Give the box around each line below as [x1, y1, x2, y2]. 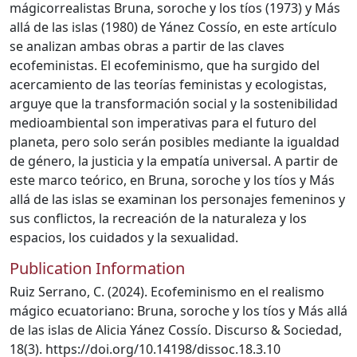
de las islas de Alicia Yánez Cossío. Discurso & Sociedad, [10, 321, 342, 339]
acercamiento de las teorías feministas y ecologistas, [10, 76, 327, 93]
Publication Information [10, 257, 185, 279]
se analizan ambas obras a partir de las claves [10, 37, 284, 55]
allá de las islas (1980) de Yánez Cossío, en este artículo [10, 18, 337, 36]
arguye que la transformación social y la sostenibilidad [10, 95, 338, 112]
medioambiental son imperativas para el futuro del [10, 114, 316, 131]
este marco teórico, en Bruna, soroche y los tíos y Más [10, 171, 335, 189]
